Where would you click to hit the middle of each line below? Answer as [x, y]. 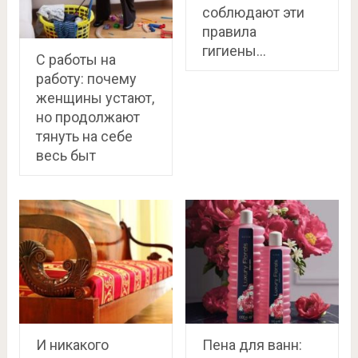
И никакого [72, 345]
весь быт [66, 156]
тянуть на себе [84, 137]
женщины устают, [95, 98]
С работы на [76, 60]
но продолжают [88, 117]
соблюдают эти [253, 12]
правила [229, 31]
